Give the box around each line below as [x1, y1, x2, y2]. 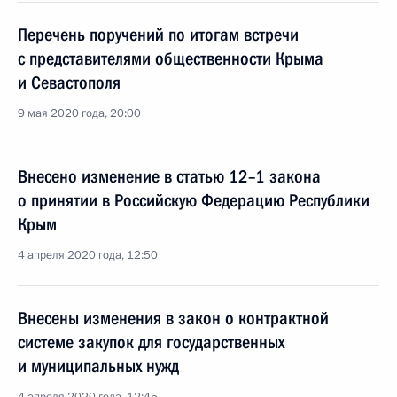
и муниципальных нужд [18, 355, 179, 377]
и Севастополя [18, 72, 121, 93]
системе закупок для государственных [18, 331, 284, 353]
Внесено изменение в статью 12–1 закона [18, 166, 321, 187]
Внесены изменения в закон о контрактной [18, 307, 329, 329]
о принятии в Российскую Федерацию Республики [18, 190, 370, 211]
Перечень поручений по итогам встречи [18, 24, 299, 45]
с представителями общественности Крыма [18, 48, 323, 69]
